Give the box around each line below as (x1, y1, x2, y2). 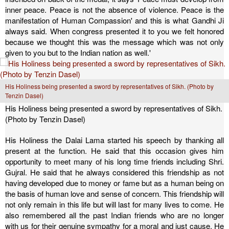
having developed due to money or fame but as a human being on (5, 177, 224, 188)
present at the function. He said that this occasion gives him (5, 145, 224, 156)
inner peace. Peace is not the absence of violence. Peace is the (5, 4, 224, 15)
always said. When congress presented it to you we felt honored (5, 26, 224, 36)
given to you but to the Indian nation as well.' (5, 47, 151, 58)
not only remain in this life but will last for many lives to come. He (5, 199, 224, 210)
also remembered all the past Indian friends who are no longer (5, 210, 224, 220)
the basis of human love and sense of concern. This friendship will (5, 188, 224, 199)
